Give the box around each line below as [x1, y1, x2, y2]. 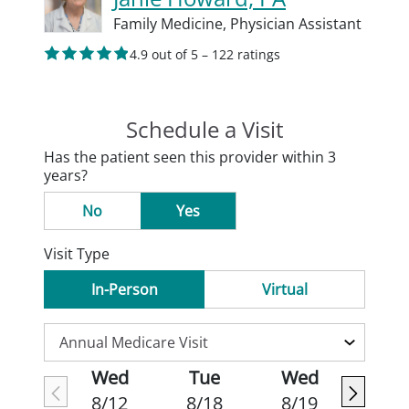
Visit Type [44, 244, 110, 264]
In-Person [91, 279, 158, 299]
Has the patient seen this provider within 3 [44, 147, 336, 167]
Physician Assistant [230, 14, 362, 34]
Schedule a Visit [125, 114, 284, 144]
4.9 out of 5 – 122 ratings [130, 46, 280, 63]
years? [44, 165, 88, 185]
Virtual [261, 279, 308, 299]
